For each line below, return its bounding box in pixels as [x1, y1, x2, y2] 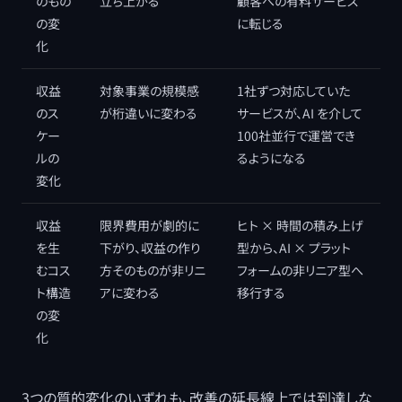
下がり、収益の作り [100, 239, 201, 257]
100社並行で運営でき [237, 127, 355, 144]
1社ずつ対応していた [237, 82, 350, 100]
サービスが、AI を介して [237, 104, 363, 122]
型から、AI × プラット [237, 239, 351, 257]
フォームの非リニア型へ [237, 261, 363, 279]
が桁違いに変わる [100, 104, 197, 122]
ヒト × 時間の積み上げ [237, 216, 363, 234]
